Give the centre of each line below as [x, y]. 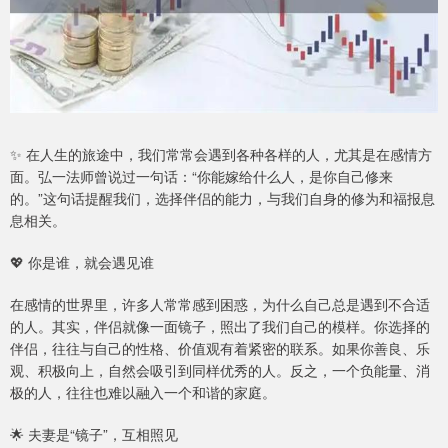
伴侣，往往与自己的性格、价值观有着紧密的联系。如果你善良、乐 [220, 348]
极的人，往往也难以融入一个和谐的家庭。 [143, 392]
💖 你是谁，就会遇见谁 [82, 262]
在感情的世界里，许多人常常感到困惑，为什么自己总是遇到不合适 [220, 304]
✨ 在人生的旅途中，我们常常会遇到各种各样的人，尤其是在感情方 [221, 154]
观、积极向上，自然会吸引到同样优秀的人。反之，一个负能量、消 [220, 370]
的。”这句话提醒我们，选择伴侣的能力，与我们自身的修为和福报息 [222, 198]
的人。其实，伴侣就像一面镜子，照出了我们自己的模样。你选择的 [220, 326]
